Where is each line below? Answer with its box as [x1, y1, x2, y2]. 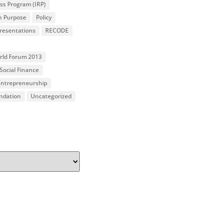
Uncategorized [30, 92, 72, 100]
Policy [36, 13, 52, 21]
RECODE [45, 26, 69, 35]
